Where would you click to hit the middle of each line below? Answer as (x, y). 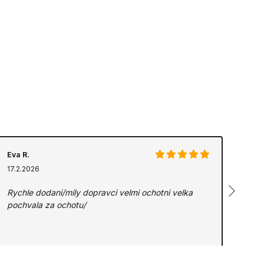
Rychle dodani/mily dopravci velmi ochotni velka (100, 192)
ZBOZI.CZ (47, 253)
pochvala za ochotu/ (46, 205)
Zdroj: (18, 253)
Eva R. (18, 155)
